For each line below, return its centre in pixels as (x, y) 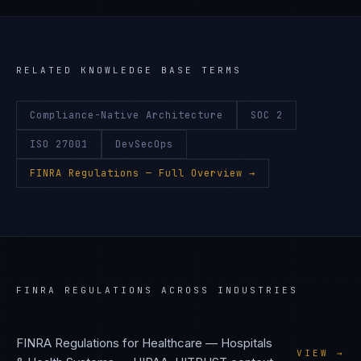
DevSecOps (144, 144)
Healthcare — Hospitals (207, 343)
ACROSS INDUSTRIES (226, 290)
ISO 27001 (59, 144)
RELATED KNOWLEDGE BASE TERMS (129, 70)
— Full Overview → (197, 173)
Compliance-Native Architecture (127, 115)
